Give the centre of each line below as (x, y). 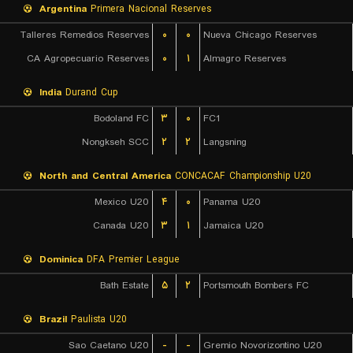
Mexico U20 (122, 202)
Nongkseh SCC (115, 142)
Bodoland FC (121, 119)
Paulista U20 (97, 320)
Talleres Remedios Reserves (85, 35)
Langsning (225, 142)
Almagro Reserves (245, 59)
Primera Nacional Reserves (149, 9)
